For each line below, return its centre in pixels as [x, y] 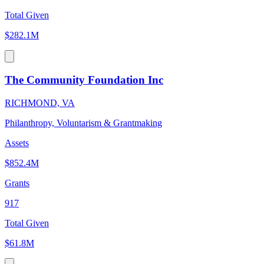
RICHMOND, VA [40, 103]
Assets [17, 143]
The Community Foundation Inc [84, 80]
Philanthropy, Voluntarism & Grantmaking [83, 123]
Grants [17, 183]
